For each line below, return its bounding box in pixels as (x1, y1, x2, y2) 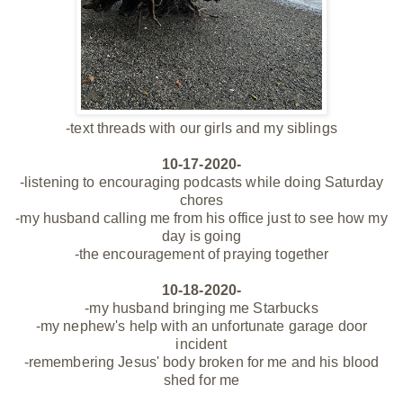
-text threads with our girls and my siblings (66, 120, 337, 136)
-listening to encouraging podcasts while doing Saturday (19, 174, 384, 190)
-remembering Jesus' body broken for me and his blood (23, 354, 380, 370)
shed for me (163, 372, 240, 388)
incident (175, 336, 228, 352)
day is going (162, 228, 241, 244)
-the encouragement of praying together (74, 246, 329, 262)
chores (179, 192, 224, 208)
